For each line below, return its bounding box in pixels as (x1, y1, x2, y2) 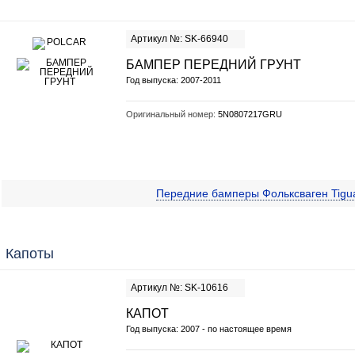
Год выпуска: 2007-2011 (126, 75, 221, 85)
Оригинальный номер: (126, 109, 218, 119)
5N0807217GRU (218, 109, 282, 119)
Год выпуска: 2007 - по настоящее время (126, 324, 292, 334)
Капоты (6, 246, 54, 261)
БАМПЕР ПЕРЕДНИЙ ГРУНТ (126, 58, 301, 71)
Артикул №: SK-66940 (131, 33, 228, 44)
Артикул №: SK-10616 (131, 282, 228, 293)
